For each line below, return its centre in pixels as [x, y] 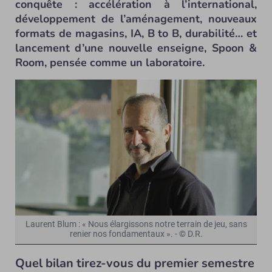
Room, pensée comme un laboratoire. [110, 63]
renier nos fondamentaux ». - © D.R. [136, 234]
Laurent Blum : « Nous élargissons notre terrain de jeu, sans [136, 224]
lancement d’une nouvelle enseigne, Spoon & [136, 48]
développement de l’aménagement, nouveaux [136, 19]
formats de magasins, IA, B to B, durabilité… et [136, 33]
